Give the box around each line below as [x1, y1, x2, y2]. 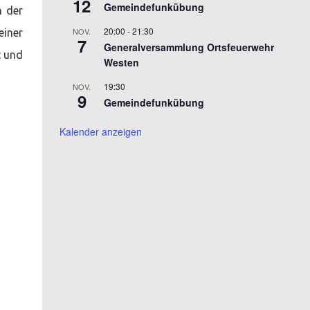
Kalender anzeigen [60, 124, 142, 138]
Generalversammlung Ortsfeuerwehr [104, 39, 274, 54]
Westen [104, 55, 139, 69]
